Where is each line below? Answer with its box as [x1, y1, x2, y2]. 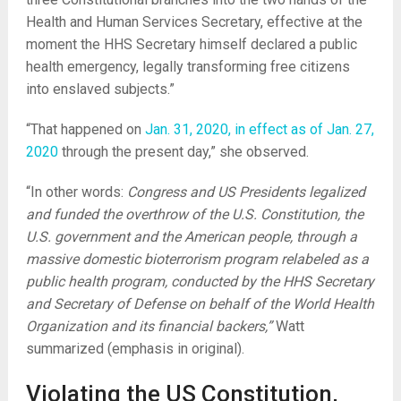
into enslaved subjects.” [25, 81, 175, 98]
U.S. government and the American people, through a [25, 228, 357, 245]
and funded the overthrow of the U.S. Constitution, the [25, 206, 363, 223]
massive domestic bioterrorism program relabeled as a [25, 251, 369, 268]
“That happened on [25, 121, 145, 138]
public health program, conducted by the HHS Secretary [25, 273, 374, 290]
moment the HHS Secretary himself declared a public [25, 36, 357, 53]
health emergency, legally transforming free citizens [25, 58, 350, 75]
